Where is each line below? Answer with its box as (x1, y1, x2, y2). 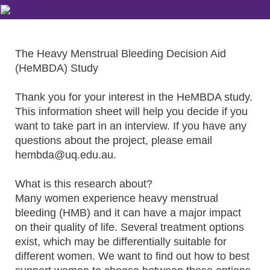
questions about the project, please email (15, 134, 212, 146)
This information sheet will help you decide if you (15, 105, 248, 118)
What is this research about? (15, 178, 152, 190)
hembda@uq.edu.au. (15, 149, 116, 161)
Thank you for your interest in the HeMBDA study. (15, 91, 253, 103)
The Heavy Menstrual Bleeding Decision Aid (15, 48, 226, 60)
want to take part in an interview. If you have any (15, 120, 246, 132)
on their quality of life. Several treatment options (15, 221, 244, 233)
